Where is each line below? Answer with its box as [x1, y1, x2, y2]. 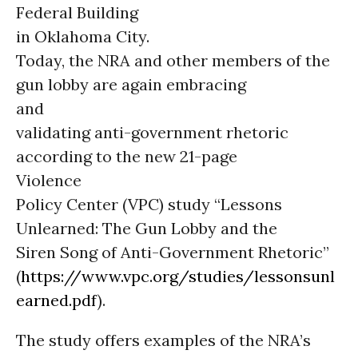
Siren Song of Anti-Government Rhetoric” [16, 242, 329, 262]
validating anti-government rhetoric [16, 122, 288, 142]
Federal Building [16, 2, 138, 22]
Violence [16, 170, 82, 190]
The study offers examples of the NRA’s [16, 330, 311, 350]
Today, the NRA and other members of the [16, 50, 330, 70]
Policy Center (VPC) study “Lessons [16, 194, 282, 214]
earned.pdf [16, 290, 97, 310]
